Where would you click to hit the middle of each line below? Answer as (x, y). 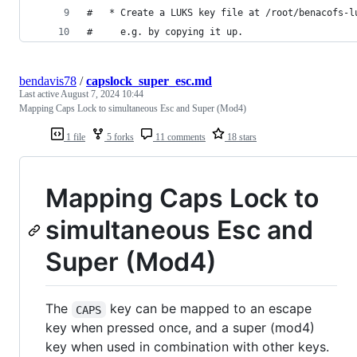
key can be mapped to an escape (210, 309)
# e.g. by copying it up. (165, 31)
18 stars (241, 137)
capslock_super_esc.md (149, 80)
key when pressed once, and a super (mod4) (180, 328)
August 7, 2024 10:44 (102, 94)
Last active (40, 94)
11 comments (179, 137)
